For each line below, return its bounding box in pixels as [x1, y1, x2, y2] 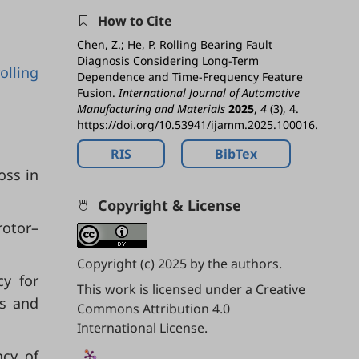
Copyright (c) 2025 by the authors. [77, 255, 282, 273]
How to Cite [98, 12, 172, 30]
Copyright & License [98, 196, 241, 216]
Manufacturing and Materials [77, 101, 225, 117]
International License [77, 319, 204, 337]
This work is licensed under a [77, 280, 256, 299]
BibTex [215, 145, 257, 163]
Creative [256, 280, 305, 299]
